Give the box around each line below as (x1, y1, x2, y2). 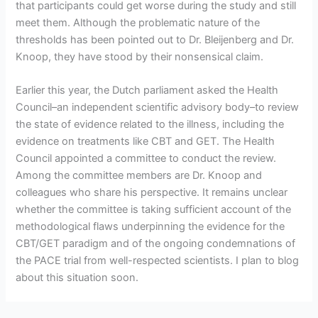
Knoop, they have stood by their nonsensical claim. (16, 50, 264, 63)
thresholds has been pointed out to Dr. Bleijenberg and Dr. (16, 33, 295, 46)
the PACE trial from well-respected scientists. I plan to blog (16, 254, 300, 268)
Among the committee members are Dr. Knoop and (16, 169, 263, 182)
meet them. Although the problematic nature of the (16, 16, 261, 29)
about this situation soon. (16, 271, 139, 285)
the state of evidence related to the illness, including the (16, 118, 285, 131)
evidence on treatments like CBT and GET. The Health (16, 135, 275, 148)
